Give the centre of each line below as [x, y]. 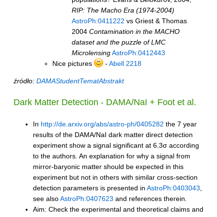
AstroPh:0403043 [173, 188]
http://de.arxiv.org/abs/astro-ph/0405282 [102, 124]
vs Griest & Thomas [156, 21]
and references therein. [150, 198]
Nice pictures [73, 64]
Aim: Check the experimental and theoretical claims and [118, 209]
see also [46, 198]
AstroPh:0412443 [139, 53]
